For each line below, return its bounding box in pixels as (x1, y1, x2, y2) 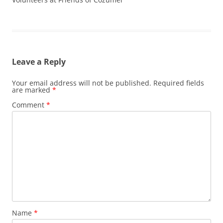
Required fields (153, 78, 204, 88)
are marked (12, 85, 52, 95)
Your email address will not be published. (12, 78, 151, 88)
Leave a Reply (12, 56, 66, 68)
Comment (12, 100, 46, 110)
